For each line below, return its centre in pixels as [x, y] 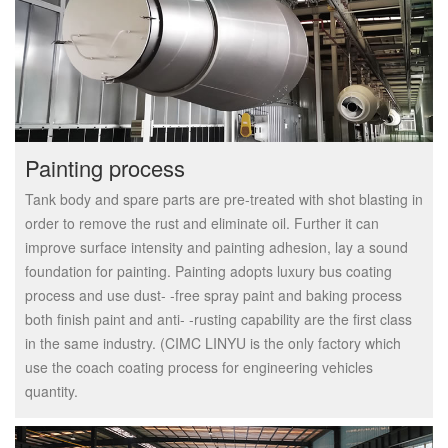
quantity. [51, 391]
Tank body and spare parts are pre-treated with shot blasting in [224, 199]
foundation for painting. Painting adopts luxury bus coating [208, 271]
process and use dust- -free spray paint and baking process [213, 295]
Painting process [105, 168]
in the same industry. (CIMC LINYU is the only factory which [213, 343]
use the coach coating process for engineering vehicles [199, 367]
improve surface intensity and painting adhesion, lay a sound [216, 247]
